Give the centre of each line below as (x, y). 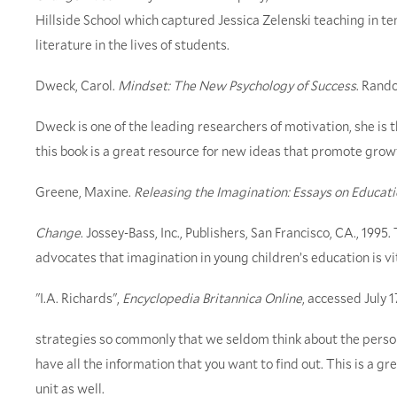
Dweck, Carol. (77, 86)
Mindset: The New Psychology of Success (237, 86)
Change (58, 233)
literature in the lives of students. (132, 45)
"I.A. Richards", (79, 298)
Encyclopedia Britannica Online (212, 298)
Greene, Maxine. (85, 192)
